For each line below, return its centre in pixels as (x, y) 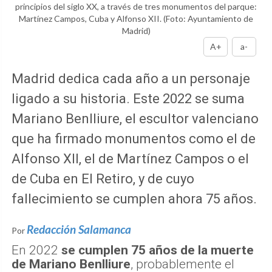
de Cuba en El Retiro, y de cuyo (103, 179)
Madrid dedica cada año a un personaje (131, 79)
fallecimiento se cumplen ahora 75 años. (134, 199)
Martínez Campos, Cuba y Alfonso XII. (91, 19)
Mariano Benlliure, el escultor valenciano (135, 119)
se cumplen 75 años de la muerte (158, 250)
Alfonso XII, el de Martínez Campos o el (130, 159)
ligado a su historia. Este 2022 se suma (128, 99)
